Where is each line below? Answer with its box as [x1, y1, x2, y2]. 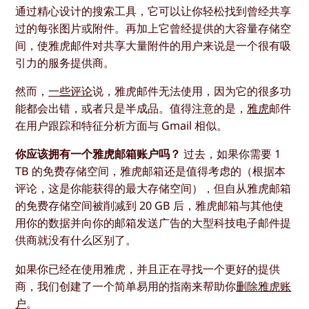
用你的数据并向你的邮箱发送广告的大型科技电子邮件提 [15, 215, 292, 231]
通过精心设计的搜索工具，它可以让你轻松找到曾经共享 [15, 3, 292, 19]
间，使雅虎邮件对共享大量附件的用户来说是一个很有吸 [15, 38, 292, 54]
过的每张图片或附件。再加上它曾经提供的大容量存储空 [15, 21, 292, 37]
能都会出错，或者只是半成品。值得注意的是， [15, 101, 248, 117]
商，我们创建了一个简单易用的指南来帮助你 [15, 278, 237, 294]
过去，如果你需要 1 [181, 146, 281, 162]
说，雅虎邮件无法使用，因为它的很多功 [92, 83, 292, 99]
